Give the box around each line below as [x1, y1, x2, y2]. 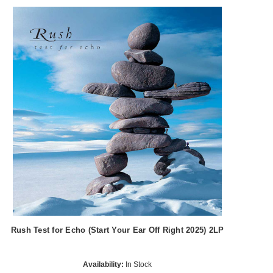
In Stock [124, 260, 152, 269]
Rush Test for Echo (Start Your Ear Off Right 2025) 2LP [10, 225, 224, 235]
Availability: [83, 260, 124, 269]
